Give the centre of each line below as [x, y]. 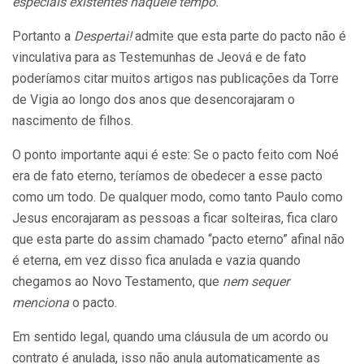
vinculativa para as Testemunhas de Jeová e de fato [159, 58]
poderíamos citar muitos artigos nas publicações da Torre [175, 79]
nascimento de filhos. [73, 121]
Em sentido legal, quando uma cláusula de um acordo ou [170, 337]
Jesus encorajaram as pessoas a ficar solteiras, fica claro [175, 219]
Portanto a [43, 37]
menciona [41, 303]
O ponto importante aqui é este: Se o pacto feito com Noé [175, 155]
